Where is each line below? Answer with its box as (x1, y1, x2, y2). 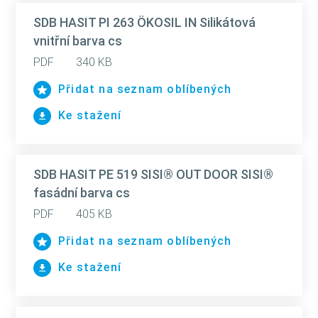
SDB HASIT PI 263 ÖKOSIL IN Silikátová (33, 15, 256, 30)
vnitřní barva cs (33, 33, 122, 48)
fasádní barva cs (33, 185, 130, 200)
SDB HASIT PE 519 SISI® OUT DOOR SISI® (33, 167, 273, 182)
